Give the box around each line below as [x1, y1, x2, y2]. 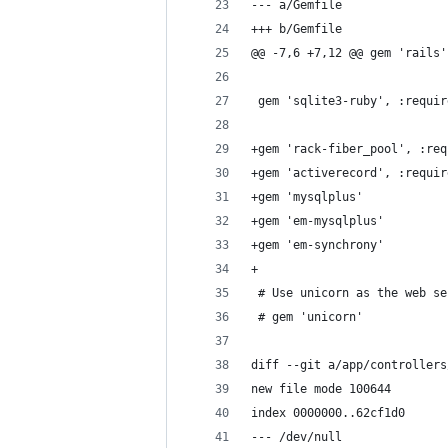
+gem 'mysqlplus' [251, 190, 363, 204]
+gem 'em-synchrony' [251, 238, 384, 252]
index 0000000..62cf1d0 [251, 406, 405, 420]
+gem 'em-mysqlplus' [251, 214, 384, 228]
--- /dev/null [251, 430, 342, 444]
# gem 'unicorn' [251, 310, 363, 324]
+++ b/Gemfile [251, 22, 342, 36]
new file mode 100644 [251, 382, 391, 396]
